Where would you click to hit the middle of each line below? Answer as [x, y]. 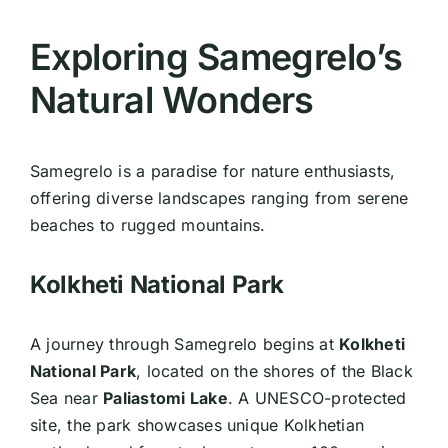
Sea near [66, 397]
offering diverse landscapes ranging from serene [219, 197]
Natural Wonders [171, 99]
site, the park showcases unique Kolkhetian [197, 424]
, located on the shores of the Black [274, 370]
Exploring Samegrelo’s [216, 56]
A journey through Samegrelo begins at [184, 343]
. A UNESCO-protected [317, 397]
